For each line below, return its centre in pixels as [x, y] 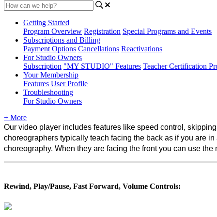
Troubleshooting [48, 92]
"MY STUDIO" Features [102, 66]
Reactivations [142, 48]
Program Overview [53, 31]
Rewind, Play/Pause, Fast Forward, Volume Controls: [92, 186]
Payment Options [50, 48]
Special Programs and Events [167, 31]
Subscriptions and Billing [62, 40]
